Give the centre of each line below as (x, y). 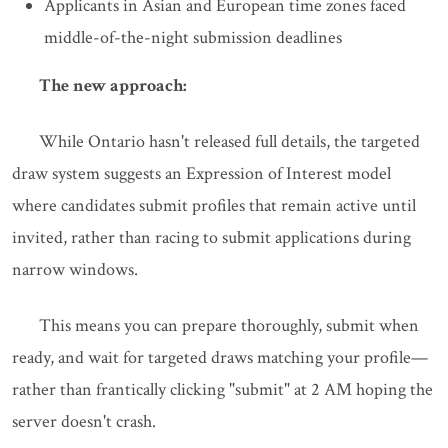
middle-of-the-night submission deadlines (193, 38)
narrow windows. (75, 270)
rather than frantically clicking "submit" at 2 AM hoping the (222, 390)
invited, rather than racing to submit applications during (211, 238)
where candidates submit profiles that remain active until (214, 206)
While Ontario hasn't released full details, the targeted (229, 142)
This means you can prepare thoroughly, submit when (229, 326)
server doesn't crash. (84, 422)
